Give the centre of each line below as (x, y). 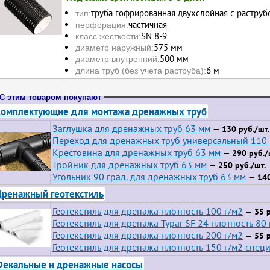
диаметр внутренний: (118, 59)
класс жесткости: (108, 36)
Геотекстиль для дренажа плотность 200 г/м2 (148, 235)
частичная (148, 25)
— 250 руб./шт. (236, 165)
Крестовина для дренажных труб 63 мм (137, 152)
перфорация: (102, 25)
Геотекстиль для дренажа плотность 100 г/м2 (148, 211)
